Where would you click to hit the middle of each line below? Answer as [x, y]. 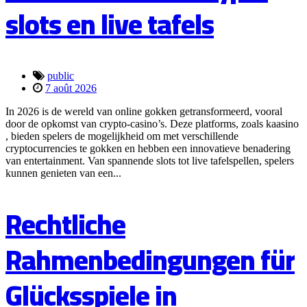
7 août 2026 [71, 88]
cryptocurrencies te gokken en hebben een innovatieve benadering [148, 149]
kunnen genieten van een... [63, 173]
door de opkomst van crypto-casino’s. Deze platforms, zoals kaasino [152, 124]
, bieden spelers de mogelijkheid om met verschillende [122, 136]
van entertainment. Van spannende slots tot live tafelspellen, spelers [150, 161]
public [61, 76]
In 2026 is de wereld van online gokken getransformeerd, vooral [144, 112]
